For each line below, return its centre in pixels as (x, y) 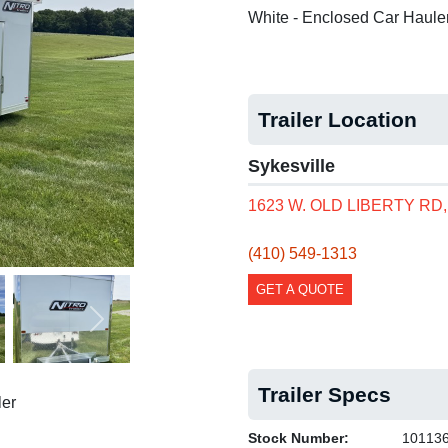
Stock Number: (298, 438)
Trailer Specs (324, 394)
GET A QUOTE (300, 289)
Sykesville (291, 166)
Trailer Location (337, 119)
